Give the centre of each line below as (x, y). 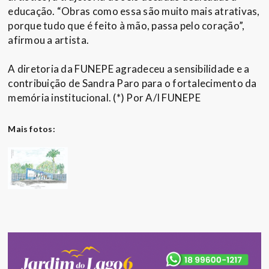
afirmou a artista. (49, 40)
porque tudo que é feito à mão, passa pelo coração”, (126, 26)
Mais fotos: (32, 129)
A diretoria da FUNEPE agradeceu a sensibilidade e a (129, 69)
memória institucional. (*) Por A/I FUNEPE (104, 98)
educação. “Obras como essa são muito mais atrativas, (134, 11)
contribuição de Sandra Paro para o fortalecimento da (132, 83)
